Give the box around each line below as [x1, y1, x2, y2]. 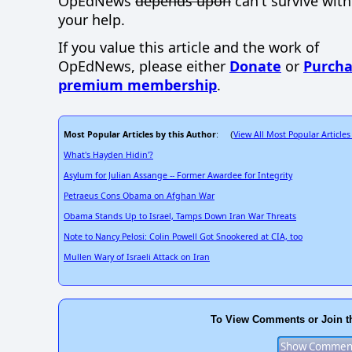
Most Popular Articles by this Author [64, 129, 216, 141]
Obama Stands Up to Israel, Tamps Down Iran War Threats [64, 211, 296, 222]
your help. [58, 10, 125, 30]
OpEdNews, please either [58, 56, 229, 75]
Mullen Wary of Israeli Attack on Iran [64, 251, 210, 263]
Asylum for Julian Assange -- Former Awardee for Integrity [64, 170, 292, 181]
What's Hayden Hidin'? [64, 149, 153, 161]
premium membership [58, 75, 217, 94]
